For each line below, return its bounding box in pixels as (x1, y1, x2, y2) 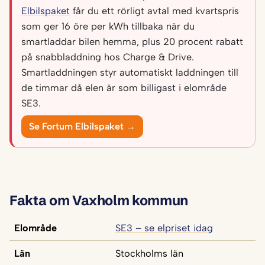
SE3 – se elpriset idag (115, 222, 213, 234)
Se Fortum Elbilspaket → (29, 121, 135, 132)
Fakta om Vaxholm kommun (9, 191, 188, 209)
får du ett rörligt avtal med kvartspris (70, 5, 239, 17)
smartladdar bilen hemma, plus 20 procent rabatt (21, 35, 243, 48)
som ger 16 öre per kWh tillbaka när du (21, 20, 195, 33)
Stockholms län (115, 247, 183, 260)
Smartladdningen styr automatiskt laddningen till (21, 66, 238, 79)
